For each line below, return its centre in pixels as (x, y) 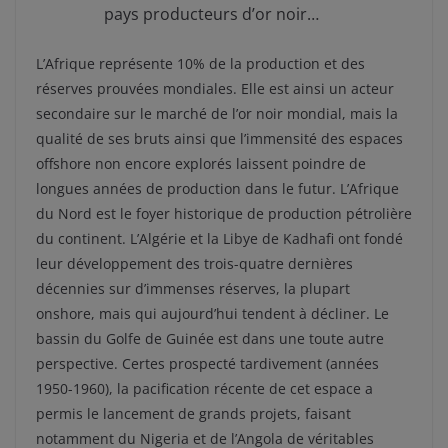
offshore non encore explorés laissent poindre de (201, 163)
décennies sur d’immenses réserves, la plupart (193, 288)
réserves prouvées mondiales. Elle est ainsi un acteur (215, 88)
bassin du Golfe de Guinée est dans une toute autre (210, 338)
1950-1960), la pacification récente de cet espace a (204, 388)
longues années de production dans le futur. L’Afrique (217, 188)
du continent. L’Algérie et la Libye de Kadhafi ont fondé (219, 238)
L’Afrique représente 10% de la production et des (200, 63)
